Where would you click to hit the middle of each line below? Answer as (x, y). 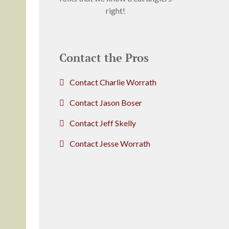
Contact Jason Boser (106, 102)
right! (116, 10)
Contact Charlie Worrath (113, 82)
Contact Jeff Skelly (103, 123)
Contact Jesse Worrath (110, 143)
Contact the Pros (104, 58)
